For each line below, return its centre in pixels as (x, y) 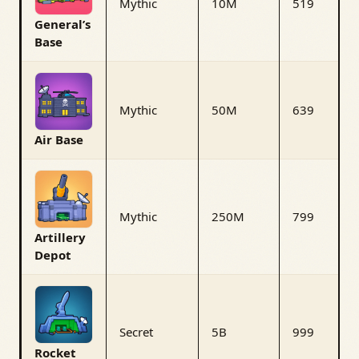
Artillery (60, 237)
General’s (63, 24)
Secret (136, 331)
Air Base (59, 139)
